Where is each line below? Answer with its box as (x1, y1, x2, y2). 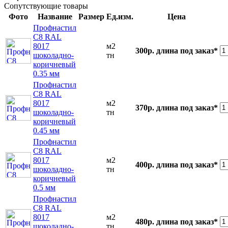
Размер (78, 12, 104, 21)
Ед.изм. (106, 12, 133, 21)
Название (37, 12, 72, 21)
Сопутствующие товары (4, 2, 88, 11)
